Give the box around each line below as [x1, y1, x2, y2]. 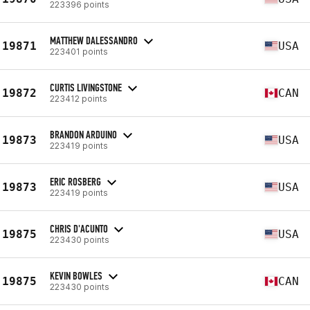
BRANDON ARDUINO [50, 127, 117, 141]
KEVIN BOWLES [50, 268, 102, 282]
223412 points [50, 93, 107, 104]
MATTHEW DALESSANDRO [50, 33, 138, 47]
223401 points [50, 46, 108, 57]
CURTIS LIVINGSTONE [50, 80, 122, 94]
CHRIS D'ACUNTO [50, 221, 108, 235]
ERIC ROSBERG [50, 174, 101, 188]
